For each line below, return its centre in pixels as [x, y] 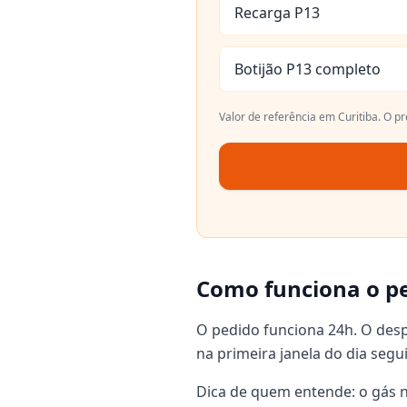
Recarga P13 [277, 13]
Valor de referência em [278, 117]
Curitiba [358, 117]
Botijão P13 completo [308, 69]
